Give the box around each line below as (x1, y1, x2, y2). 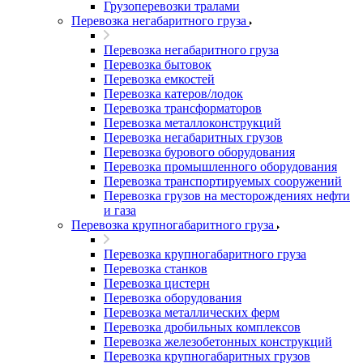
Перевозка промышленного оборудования (104, 160, 337, 173)
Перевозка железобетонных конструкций (104, 335, 332, 348)
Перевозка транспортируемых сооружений (104, 174, 342, 188)
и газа (104, 203, 136, 217)
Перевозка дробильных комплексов (104, 320, 301, 334)
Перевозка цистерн (104, 276, 210, 290)
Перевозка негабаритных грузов (104, 130, 283, 144)
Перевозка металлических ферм (104, 305, 280, 319)
